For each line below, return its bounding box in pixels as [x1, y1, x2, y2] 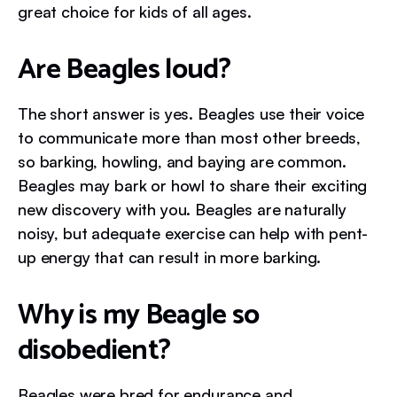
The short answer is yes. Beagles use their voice [18, 104, 365, 123]
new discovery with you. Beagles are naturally [18, 199, 346, 219]
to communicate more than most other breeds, [18, 128, 362, 147]
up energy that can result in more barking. [18, 247, 322, 267]
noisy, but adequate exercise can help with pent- [18, 223, 369, 243]
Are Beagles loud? [18, 47, 231, 93]
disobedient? [18, 328, 171, 374]
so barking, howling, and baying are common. [18, 152, 347, 171]
